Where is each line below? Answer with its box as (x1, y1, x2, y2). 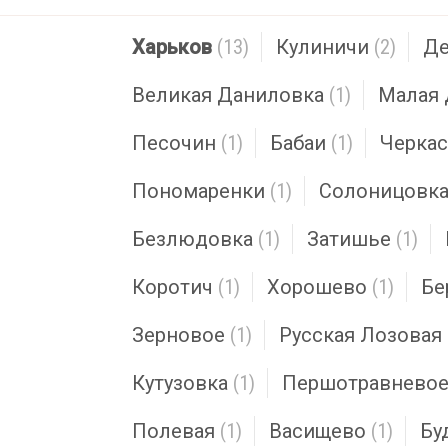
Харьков (132, 35, 212, 59)
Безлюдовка (132, 227, 253, 251)
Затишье (307, 227, 391, 251)
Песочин (132, 131, 216, 155)
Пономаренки (132, 179, 265, 203)
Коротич (132, 275, 213, 299)
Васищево (269, 419, 366, 443)
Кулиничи (276, 35, 369, 59)
